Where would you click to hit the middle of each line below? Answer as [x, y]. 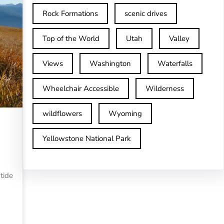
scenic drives [145, 13]
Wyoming [125, 113]
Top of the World [71, 38]
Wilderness [164, 88]
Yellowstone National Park [86, 138]
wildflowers [62, 113]
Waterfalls [175, 63]
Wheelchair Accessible [80, 88]
